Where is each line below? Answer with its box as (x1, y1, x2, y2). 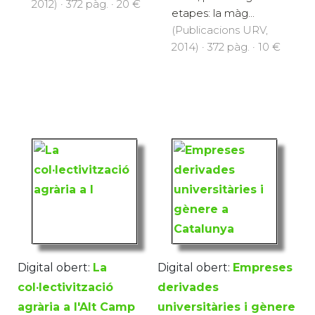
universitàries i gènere (157, 300, 295, 314)
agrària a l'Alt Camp (18, 300, 135, 314)
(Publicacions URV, (172, 22, 268, 37)
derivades (157, 280, 219, 294)
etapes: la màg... (172, 6, 255, 20)
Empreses (233, 260, 292, 274)
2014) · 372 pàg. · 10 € (172, 39, 281, 53)
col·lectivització (18, 280, 113, 294)
